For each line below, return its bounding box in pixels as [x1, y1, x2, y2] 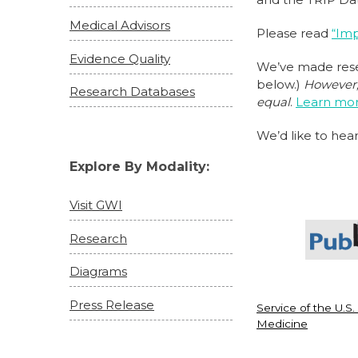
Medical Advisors [70, 17, 170, 33]
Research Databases [70, 84, 195, 100]
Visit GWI [70, 197, 122, 213]
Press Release [70, 297, 154, 313]
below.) [257, 77, 304, 92]
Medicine [257, 317, 308, 330]
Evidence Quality [70, 50, 170, 66]
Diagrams [70, 264, 127, 280]
